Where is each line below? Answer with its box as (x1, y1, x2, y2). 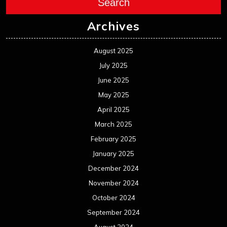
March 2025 (95, 120, 132, 129)
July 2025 (99, 61, 128, 70)
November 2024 (88, 179, 139, 187)
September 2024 (87, 208, 140, 217)
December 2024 (88, 164, 139, 173)
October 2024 (92, 194, 135, 202)
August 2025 (94, 47, 133, 55)
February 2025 (91, 135, 136, 143)
